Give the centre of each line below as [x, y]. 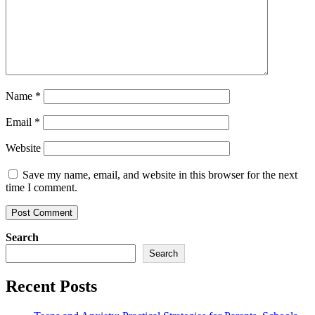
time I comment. [41, 187]
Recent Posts [51, 286]
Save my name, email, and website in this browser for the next [160, 174]
